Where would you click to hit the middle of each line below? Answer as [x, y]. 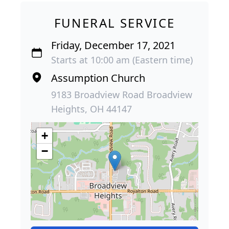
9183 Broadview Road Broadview [122, 95]
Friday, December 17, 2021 [113, 45]
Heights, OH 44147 [91, 109]
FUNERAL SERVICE [114, 23]
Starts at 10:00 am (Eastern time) [122, 60]
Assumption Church [98, 78]
